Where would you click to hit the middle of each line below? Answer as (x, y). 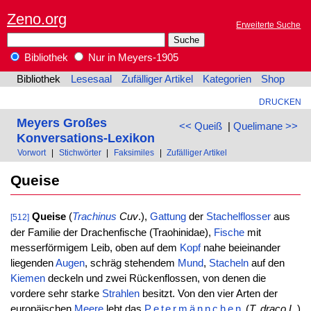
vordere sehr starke (56, 294)
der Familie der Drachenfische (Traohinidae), (112, 233)
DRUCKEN (280, 102)
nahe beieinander (240, 248)
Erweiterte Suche (269, 25)
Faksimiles (134, 153)
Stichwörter (80, 153)
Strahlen (120, 294)
